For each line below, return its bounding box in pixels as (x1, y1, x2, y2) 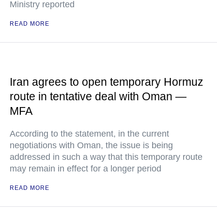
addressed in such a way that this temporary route (10, 152, 202, 162)
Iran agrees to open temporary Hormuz (10, 76, 203, 88)
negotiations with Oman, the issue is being (10, 140, 173, 150)
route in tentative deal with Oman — (10, 90, 186, 103)
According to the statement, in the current (10, 129, 169, 139)
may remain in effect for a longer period (10, 164, 161, 173)
